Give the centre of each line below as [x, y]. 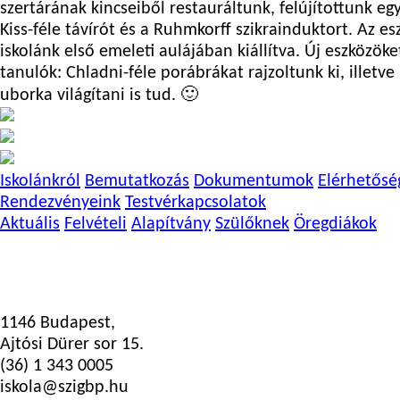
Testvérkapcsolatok [196, 203]
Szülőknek [252, 224]
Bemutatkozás [137, 181]
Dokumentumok [254, 181]
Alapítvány [171, 224]
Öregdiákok [335, 224]
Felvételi [96, 224]
